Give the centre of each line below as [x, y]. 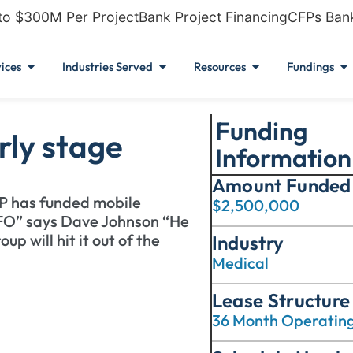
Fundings [310, 66]
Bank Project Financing [213, 17]
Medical [240, 263]
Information [283, 158]
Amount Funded [281, 185]
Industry [248, 243]
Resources [220, 66]
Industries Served [108, 66]
